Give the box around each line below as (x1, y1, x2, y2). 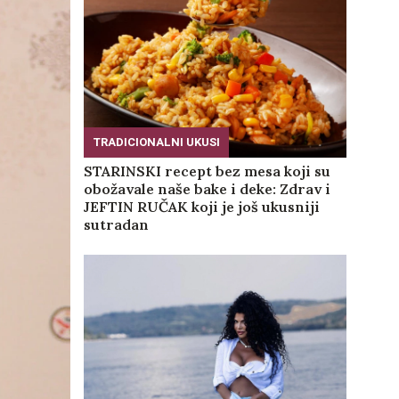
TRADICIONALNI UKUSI (92, 133, 220, 151)
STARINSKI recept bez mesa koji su (83, 161, 330, 180)
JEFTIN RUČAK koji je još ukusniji (83, 197, 320, 216)
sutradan (83, 215, 149, 233)
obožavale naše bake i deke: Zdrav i (83, 179, 330, 198)
